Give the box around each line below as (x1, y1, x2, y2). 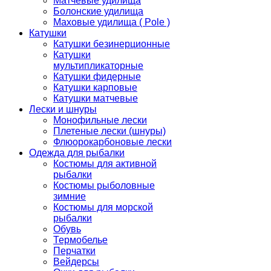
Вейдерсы (53, 256, 99, 267)
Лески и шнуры (29, 104, 97, 114)
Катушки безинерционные (53, 39, 170, 49)
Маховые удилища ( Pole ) (53, 17, 170, 27)
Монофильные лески (53, 115, 147, 125)
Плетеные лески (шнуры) (53, 126, 166, 136)
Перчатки (53, 246, 96, 256)
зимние (53, 191, 86, 201)
